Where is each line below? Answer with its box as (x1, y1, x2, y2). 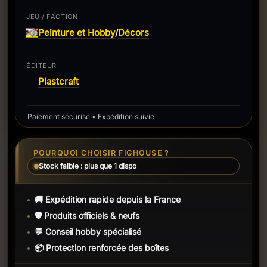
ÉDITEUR (26, 61, 57, 70)
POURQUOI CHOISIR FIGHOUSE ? (33, 148, 169, 157)
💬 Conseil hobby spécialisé (35, 226, 141, 237)
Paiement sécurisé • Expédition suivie (27, 112, 154, 121)
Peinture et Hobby (38, 26, 115, 38)
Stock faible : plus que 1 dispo (39, 162, 136, 170)
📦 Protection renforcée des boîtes (35, 243, 169, 253)
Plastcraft (38, 75, 79, 87)
